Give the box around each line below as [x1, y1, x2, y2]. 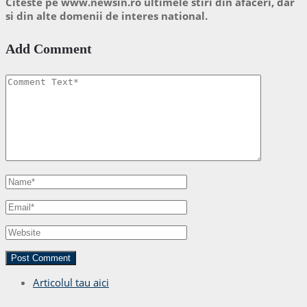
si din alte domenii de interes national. [5, 8, 208, 23]
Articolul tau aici [33, 275, 109, 290]
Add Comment [5, 40, 92, 56]
